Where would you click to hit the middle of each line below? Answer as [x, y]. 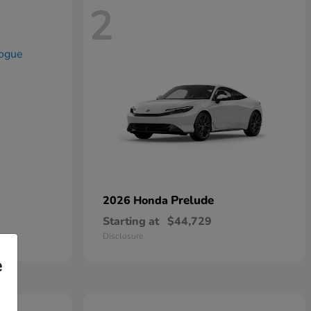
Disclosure [123, 236]
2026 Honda [137, 201]
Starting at [131, 222]
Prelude [192, 201]
